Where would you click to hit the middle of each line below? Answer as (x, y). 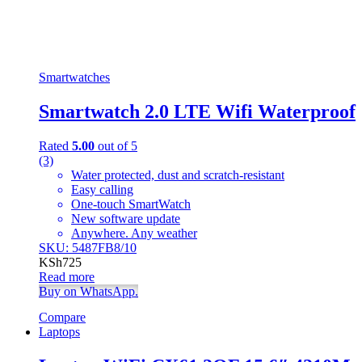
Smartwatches (74, 78)
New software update (126, 219)
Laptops (59, 332)
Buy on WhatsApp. (88, 292)
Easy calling (102, 190)
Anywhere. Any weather (134, 234)
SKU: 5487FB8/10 (88, 248)
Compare (62, 318)
